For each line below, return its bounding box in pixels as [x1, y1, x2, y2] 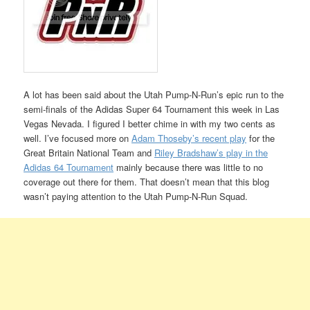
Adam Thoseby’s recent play [131, 131, 247, 145]
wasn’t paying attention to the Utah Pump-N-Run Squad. [24, 189, 248, 203]
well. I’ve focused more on [24, 131, 132, 145]
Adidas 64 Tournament [24, 160, 114, 174]
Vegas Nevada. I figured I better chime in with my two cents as [24, 116, 276, 130]
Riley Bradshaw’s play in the [154, 145, 268, 159]
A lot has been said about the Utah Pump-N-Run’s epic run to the [24, 87, 284, 101]
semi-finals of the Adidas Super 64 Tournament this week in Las [24, 102, 280, 116]
